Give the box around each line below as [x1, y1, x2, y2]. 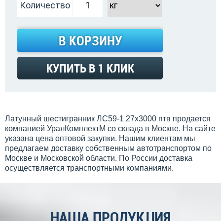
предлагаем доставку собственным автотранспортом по [5, 144, 212, 152]
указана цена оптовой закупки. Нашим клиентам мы [5, 134, 195, 143]
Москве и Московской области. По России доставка [5, 153, 192, 162]
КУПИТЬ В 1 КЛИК [46, 60, 134, 76]
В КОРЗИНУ [58, 32, 122, 49]
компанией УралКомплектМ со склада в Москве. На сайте [5, 124, 216, 133]
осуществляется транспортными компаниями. [5, 163, 174, 172]
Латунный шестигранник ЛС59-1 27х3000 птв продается [5, 114, 211, 123]
